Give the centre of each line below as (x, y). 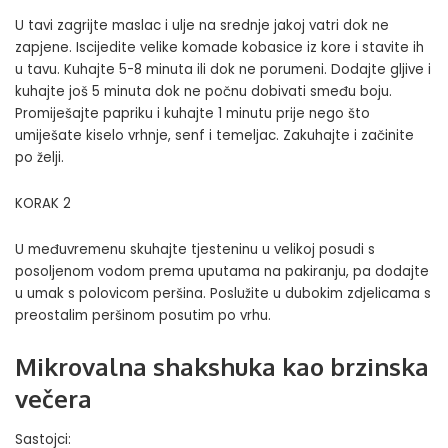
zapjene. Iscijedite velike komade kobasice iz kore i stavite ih (219, 47)
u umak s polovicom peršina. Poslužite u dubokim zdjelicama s (223, 293)
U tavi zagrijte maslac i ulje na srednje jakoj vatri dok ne (202, 25)
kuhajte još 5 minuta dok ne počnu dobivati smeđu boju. (203, 91)
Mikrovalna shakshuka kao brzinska (222, 366)
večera (53, 398)
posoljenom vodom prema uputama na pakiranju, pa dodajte (222, 271)
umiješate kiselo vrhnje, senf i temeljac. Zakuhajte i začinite (214, 135)
